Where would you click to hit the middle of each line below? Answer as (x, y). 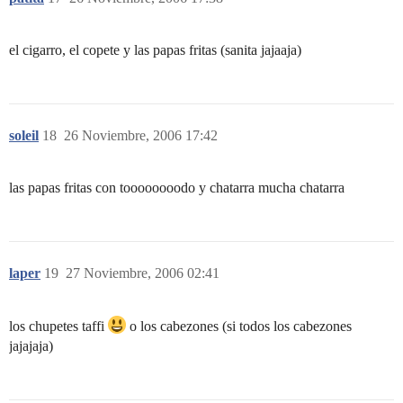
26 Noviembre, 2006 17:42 (141, 135)
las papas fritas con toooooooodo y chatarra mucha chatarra (177, 188)
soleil (24, 135)
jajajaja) (31, 346)
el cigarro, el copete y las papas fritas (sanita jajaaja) (155, 50)
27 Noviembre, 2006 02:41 (143, 273)
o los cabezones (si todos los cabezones (239, 326)
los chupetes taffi (58, 326)
